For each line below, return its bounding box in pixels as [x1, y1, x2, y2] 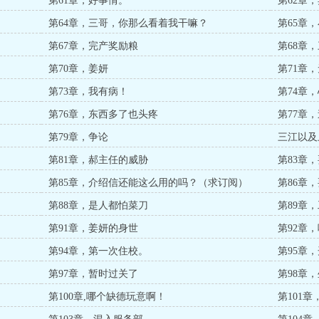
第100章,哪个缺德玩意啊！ [48, 291, 167, 302]
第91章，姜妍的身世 [48, 223, 139, 234]
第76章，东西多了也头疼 [48, 109, 159, 120]
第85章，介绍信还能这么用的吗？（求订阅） [48, 177, 249, 188]
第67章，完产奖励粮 [48, 41, 139, 51]
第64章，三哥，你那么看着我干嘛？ [48, 18, 209, 28]
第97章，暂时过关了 [48, 268, 139, 279]
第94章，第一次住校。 [48, 246, 149, 256]
